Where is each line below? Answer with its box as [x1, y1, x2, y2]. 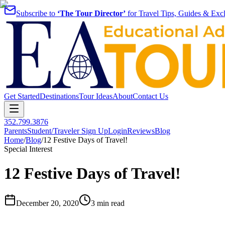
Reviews [127, 127, 155, 135]
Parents [4, 127, 27, 135]
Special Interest [4, 145, 52, 153]
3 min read [91, 198, 125, 207]
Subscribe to [16, 9, 57, 18]
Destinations [40, 92, 79, 100]
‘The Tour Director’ [57, 9, 126, 18]
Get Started [4, 92, 40, 100]
